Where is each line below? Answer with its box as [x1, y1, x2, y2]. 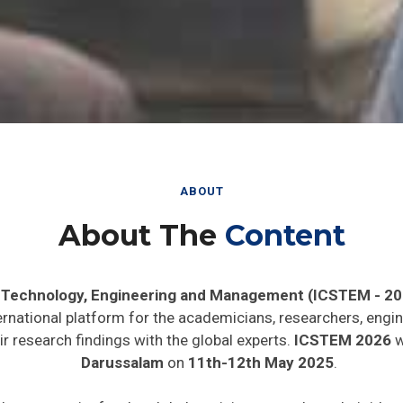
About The [58, 211, 225, 246]
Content [224, 211, 345, 246]
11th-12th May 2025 [187, 347, 334, 365]
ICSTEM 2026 [294, 325, 391, 343]
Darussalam [80, 347, 164, 365]
